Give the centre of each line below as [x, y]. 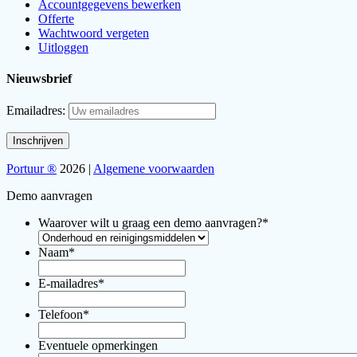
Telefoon [61, 315]
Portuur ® [31, 169]
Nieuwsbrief [39, 79]
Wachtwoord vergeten [94, 33]
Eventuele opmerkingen [98, 346]
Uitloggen [63, 47]
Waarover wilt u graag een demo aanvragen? [150, 223]
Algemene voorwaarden [154, 169]
